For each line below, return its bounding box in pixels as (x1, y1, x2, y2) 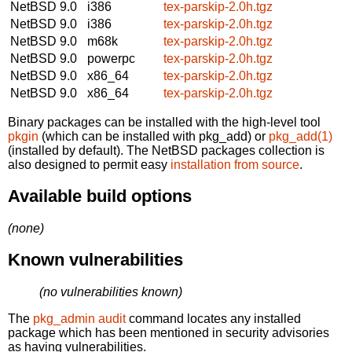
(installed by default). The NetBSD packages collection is (8, 143, 324, 157)
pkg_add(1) (269, 129, 332, 143)
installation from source (170, 157, 299, 171)
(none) (8, 221, 44, 235)
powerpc (87, 51, 135, 65)
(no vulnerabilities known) (39, 284, 182, 299)
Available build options (8, 186, 192, 207)
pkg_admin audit (33, 311, 126, 325)
